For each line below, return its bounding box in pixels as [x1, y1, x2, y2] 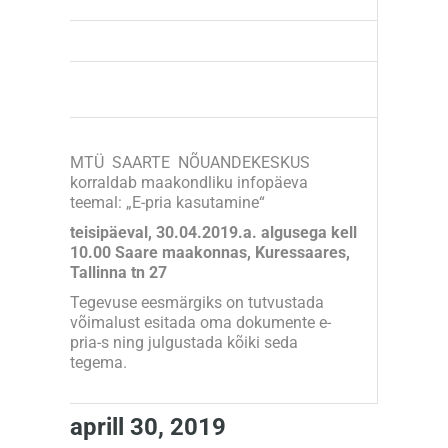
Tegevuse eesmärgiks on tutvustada [70, 292, 324, 312]
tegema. [70, 352, 127, 372]
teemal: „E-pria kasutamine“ [70, 192, 265, 212]
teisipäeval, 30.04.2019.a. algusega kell [70, 222, 357, 242]
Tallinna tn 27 [70, 262, 167, 282]
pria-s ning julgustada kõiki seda [70, 332, 298, 352]
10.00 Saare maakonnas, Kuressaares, [70, 242, 350, 262]
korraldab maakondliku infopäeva [70, 172, 308, 192]
